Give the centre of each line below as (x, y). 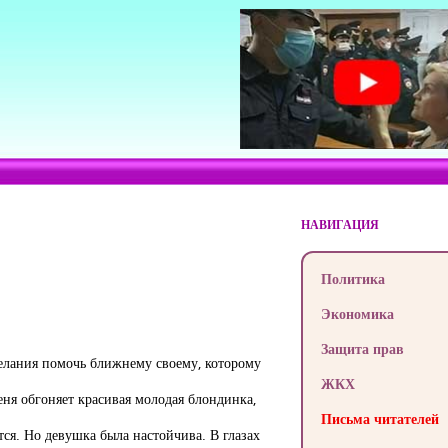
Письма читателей (379, 418)
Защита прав (362, 348)
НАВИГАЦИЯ (339, 224)
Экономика (357, 313)
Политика (352, 278)
